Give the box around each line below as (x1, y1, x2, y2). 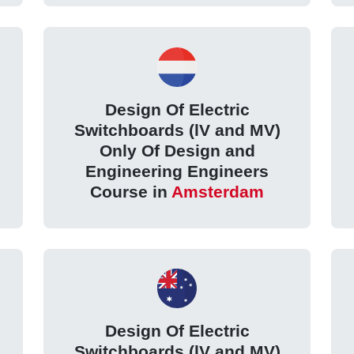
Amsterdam (171, 182, 264, 201)
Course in (90, 182, 171, 201)
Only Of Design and (99, 141, 255, 160)
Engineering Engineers (85, 161, 269, 180)
